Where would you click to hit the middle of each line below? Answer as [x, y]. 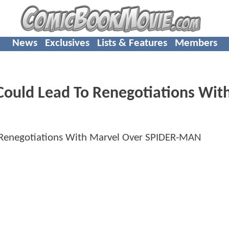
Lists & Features [132, 43]
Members [196, 43]
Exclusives [67, 43]
